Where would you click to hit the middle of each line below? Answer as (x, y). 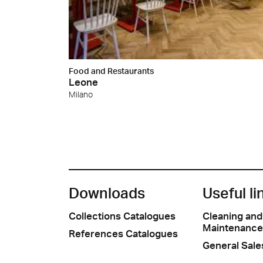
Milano (81, 95)
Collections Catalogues (122, 216)
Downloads (107, 193)
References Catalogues (123, 234)
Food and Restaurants (111, 71)
